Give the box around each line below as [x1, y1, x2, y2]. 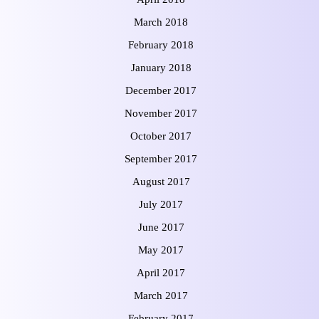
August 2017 [132, 176, 190, 188]
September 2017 [125, 153, 197, 165]
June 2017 [137, 221, 184, 234]
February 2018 [128, 39, 194, 51]
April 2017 [137, 267, 185, 279]
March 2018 [134, 16, 188, 28]
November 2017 [125, 108, 197, 120]
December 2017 [125, 85, 197, 97]
